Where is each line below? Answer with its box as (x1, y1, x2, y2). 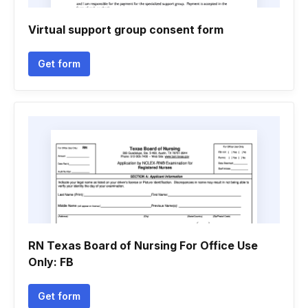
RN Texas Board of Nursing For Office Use (28, 239, 258, 252)
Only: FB (28, 255, 74, 269)
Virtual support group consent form (28, 23, 223, 36)
